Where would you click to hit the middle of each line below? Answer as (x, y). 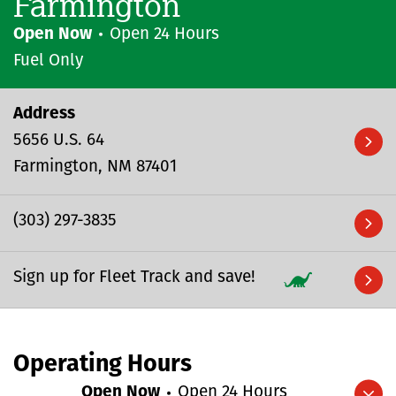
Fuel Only (48, 61)
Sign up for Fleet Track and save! (134, 278)
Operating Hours (103, 365)
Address (44, 114)
